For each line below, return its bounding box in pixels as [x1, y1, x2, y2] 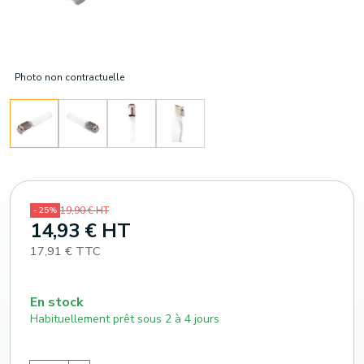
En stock [30, 292, 84, 311]
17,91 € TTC [30, 242, 101, 259]
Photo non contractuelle [15, 70, 124, 84]
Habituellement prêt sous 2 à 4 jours [30, 310, 219, 327]
